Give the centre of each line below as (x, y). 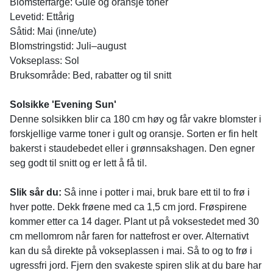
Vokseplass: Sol (44, 61)
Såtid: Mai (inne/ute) (53, 31)
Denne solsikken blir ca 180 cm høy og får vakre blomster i (136, 119)
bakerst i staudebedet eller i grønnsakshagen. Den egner (132, 148)
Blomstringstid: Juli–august (68, 46)
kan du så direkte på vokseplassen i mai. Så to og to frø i (131, 251)
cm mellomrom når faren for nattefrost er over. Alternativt (129, 236)
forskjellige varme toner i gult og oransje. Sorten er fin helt (133, 134)
